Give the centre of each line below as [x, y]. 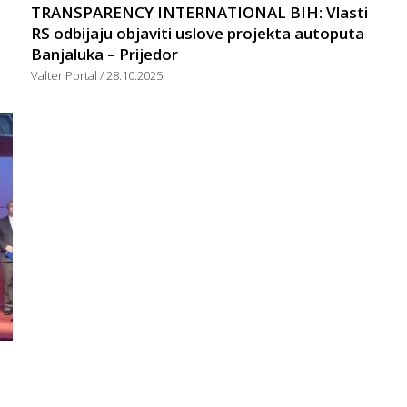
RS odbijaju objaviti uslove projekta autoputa [198, 33]
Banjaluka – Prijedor [104, 54]
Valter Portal [65, 75]
